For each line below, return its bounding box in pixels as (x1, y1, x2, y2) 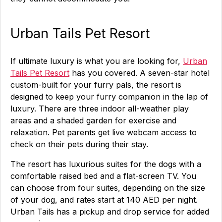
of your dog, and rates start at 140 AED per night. (10, 195, 198, 205)
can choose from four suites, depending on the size (10, 183, 205, 193)
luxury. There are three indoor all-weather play (10, 104, 189, 113)
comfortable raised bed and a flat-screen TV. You (10, 171, 196, 181)
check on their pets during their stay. (10, 139, 148, 149)
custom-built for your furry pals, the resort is (10, 80, 181, 90)
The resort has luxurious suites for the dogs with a (10, 159, 201, 169)
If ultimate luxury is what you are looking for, (10, 56, 183, 66)
